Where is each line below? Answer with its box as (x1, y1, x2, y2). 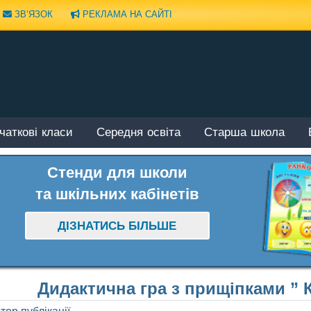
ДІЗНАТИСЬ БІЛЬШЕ (58, 219, 177, 233)
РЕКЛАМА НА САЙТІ (80, 8, 172, 19)
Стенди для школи (47, 163, 187, 181)
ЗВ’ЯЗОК (12, 8, 53, 19)
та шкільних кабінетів (35, 185, 199, 203)
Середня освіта (96, 126, 180, 141)
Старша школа (204, 126, 285, 141)
